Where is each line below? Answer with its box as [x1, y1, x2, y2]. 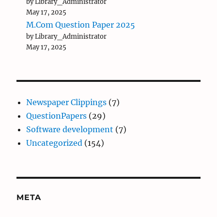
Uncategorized [26, 138, 83, 148]
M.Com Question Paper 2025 [26, 20, 136, 30]
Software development [26, 124, 114, 135]
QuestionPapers [26, 111, 87, 121]
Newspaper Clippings [26, 97, 107, 108]
